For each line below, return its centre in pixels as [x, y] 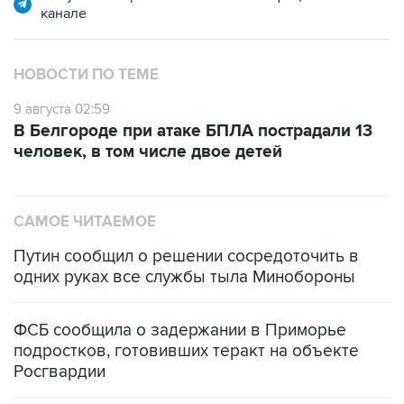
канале [64, 14]
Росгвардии [60, 372]
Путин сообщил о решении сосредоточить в [186, 257]
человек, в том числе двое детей [148, 152]
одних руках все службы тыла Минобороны [184, 277]
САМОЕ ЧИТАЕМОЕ [85, 222]
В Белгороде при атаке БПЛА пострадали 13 [193, 131]
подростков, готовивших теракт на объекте [186, 351]
